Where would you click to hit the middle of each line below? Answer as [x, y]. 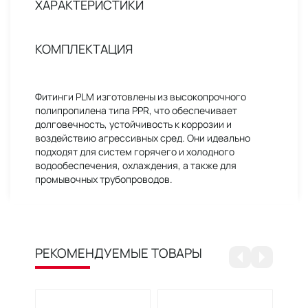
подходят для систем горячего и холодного [135, 152]
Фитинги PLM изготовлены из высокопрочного [141, 97]
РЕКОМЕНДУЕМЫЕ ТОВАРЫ [119, 253]
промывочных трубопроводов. [104, 179]
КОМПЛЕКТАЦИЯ [84, 49]
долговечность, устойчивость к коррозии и [133, 124]
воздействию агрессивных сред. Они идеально [143, 138]
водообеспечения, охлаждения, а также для [136, 165]
